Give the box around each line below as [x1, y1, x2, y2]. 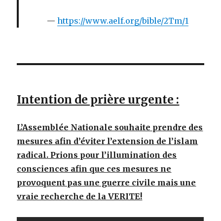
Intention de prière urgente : [17, 92, 180, 107]
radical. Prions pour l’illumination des [17, 150, 177, 160]
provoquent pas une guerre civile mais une [17, 178, 196, 188]
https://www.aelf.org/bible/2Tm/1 [57, 16, 188, 26]
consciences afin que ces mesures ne [17, 164, 172, 174]
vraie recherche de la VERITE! [17, 191, 143, 202]
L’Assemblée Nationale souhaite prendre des [17, 122, 203, 133]
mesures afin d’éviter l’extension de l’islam [17, 136, 198, 147]
